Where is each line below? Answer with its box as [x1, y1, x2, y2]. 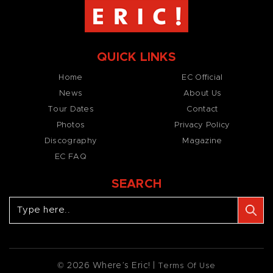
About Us [183, 89, 222, 97]
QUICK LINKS [97, 51, 176, 63]
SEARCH [111, 177, 162, 190]
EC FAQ [55, 152, 87, 161]
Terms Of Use [158, 261, 216, 270]
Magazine [182, 136, 222, 145]
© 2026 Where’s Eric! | [57, 261, 158, 270]
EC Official [182, 73, 223, 82]
